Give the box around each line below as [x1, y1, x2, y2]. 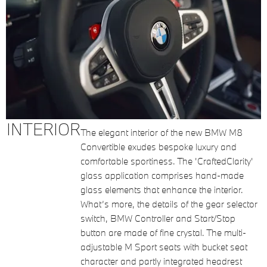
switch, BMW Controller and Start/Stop [80, 212, 235, 224]
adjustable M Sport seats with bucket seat [80, 241, 247, 253]
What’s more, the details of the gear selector [80, 198, 257, 210]
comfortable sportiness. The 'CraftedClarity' [80, 155, 253, 167]
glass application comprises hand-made [80, 169, 244, 181]
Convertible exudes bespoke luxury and [80, 141, 237, 153]
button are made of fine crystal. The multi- [80, 226, 246, 238]
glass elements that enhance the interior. [80, 184, 243, 195]
